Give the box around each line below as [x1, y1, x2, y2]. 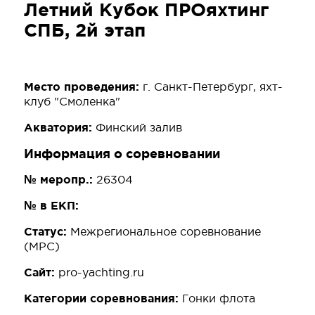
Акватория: [24, 121, 96, 134]
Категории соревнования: [24, 292, 182, 305]
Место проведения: [24, 80, 143, 94]
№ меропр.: [24, 173, 96, 186]
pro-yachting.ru [58, 266, 144, 279]
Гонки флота [182, 292, 255, 305]
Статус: [24, 225, 70, 238]
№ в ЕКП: [24, 199, 79, 212]
